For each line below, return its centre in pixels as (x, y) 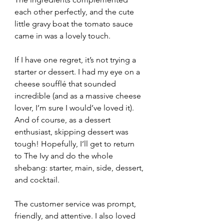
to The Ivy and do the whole (65, 156)
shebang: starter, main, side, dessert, (80, 168)
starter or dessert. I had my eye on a (78, 72)
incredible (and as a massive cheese (79, 96)
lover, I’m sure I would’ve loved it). (75, 108)
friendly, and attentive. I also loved (76, 216)
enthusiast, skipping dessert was (72, 132)
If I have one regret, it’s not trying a (76, 60)
